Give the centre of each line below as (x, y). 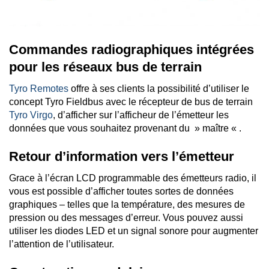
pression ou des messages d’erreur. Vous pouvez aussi (126, 218)
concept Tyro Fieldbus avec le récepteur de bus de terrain (131, 102)
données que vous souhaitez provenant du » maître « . (125, 128)
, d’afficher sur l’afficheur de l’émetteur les (141, 115)
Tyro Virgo (31, 115)
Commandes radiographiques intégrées (131, 50)
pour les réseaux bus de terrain (105, 67)
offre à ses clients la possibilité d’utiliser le (159, 89)
